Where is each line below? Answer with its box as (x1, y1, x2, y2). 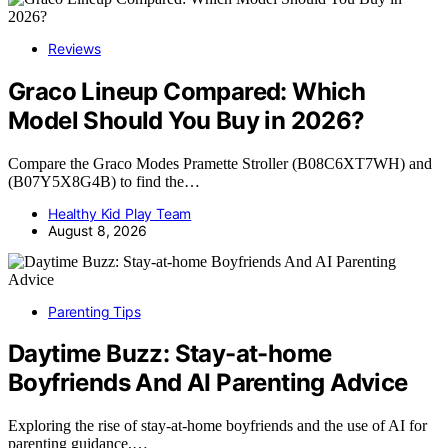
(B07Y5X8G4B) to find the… (8, 172, 200, 190)
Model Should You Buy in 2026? (8, 105, 365, 135)
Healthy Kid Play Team (48, 204, 192, 222)
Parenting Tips (48, 302, 141, 320)
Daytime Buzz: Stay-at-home (8, 339, 332, 369)
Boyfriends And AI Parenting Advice (8, 368, 408, 398)
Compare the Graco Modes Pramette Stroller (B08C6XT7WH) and (8, 154, 432, 172)
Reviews (48, 39, 101, 57)
